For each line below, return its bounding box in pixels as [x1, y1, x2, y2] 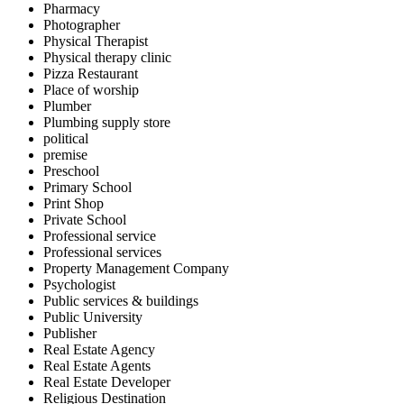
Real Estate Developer [43, 374, 170, 390]
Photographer [43, 17, 120, 32]
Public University [43, 309, 142, 325]
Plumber [43, 98, 91, 114]
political [43, 131, 88, 146]
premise [43, 147, 87, 162]
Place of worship [43, 82, 139, 97]
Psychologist [43, 277, 115, 292]
